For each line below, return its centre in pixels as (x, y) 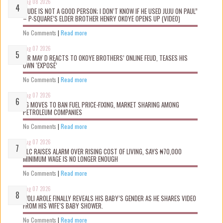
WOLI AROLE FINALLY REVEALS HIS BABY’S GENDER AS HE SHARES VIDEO (110, 198)
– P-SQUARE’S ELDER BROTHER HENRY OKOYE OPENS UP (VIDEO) (102, 19)
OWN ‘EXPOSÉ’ (40, 65)
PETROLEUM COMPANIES (53, 112)
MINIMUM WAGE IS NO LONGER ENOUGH (70, 159)
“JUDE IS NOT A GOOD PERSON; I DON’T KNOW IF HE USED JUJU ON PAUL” (110, 11)
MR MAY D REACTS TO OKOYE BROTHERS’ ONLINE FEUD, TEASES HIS (105, 58)
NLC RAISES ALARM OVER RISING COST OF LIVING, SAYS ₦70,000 (102, 152)
